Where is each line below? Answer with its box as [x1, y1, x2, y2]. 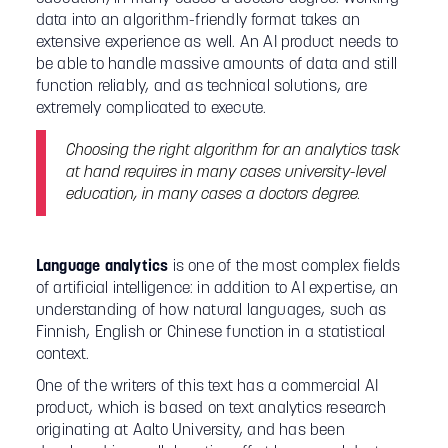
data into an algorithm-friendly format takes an [35, 13, 361, 29]
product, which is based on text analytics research [35, 401, 386, 417]
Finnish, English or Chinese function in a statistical [35, 325, 386, 341]
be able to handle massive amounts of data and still [35, 57, 398, 73]
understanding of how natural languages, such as [35, 303, 387, 319]
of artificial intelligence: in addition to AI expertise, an [35, 281, 399, 297]
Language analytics [35, 259, 169, 275]
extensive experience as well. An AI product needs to [35, 35, 399, 51]
